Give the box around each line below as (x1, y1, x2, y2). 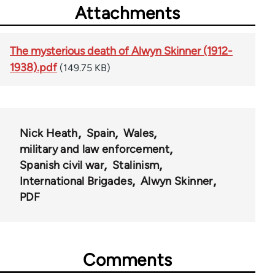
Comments (83, 249, 172, 270)
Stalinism (112, 158, 160, 172)
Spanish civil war (20, 158, 104, 172)
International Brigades (20, 174, 132, 188)
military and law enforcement (20, 142, 170, 156)
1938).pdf (10, 60, 57, 74)
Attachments (74, 2, 181, 23)
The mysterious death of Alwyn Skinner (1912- (10, 44, 233, 58)
